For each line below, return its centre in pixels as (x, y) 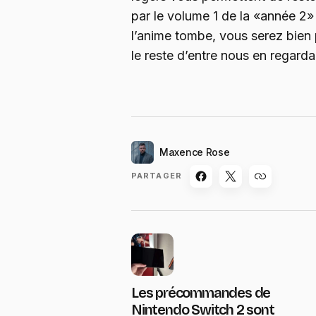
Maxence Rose (195, 152)
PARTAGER (157, 176)
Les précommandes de (201, 292)
